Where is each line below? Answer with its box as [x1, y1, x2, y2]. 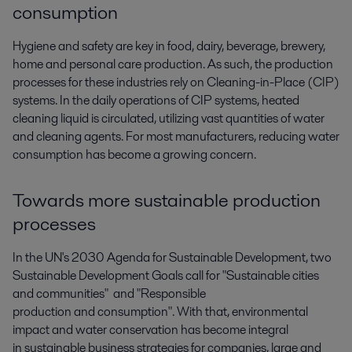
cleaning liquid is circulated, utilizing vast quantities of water [13, 109, 324, 127]
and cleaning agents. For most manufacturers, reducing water [13, 127, 339, 145]
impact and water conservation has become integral [13, 321, 288, 339]
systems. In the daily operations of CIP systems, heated [13, 91, 299, 109]
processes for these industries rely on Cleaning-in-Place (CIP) [13, 73, 339, 91]
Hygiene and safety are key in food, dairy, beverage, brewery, [13, 37, 325, 55]
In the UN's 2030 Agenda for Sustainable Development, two [13, 248, 332, 266]
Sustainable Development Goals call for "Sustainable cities [13, 266, 319, 284]
